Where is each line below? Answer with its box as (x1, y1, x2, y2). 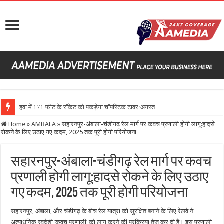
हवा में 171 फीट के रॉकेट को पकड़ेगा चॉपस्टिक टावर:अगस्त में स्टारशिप (19, 103, 181, 111)
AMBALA (31, 120, 56, 128)
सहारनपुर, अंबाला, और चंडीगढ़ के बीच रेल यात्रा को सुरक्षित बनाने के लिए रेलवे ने (11, 207, 194, 215)
